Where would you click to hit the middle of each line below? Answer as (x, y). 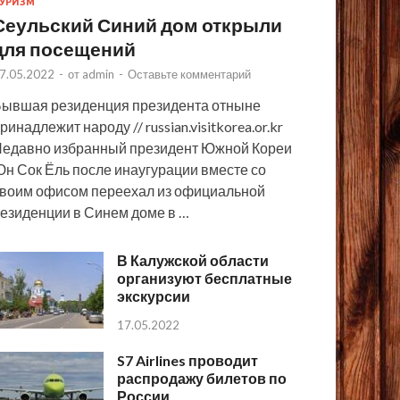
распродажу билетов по (202, 379)
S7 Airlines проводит (188, 361)
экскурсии (154, 296)
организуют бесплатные (205, 279)
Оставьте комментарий (190, 75)
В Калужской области (193, 261)
